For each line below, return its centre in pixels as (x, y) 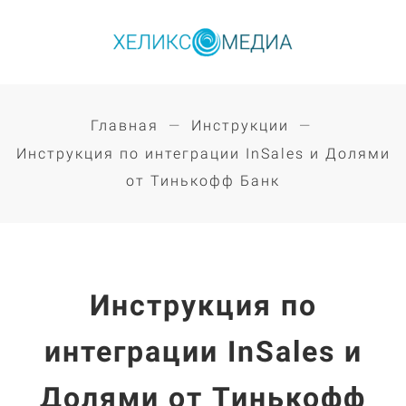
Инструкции (240, 125)
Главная (124, 125)
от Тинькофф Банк (203, 180)
